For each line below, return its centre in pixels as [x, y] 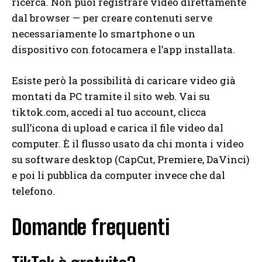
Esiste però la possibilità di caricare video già [124, 80]
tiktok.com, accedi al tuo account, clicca [109, 112]
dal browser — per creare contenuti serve [112, 18]
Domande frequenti [91, 227]
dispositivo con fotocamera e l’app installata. [123, 49]
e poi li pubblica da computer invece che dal [118, 175]
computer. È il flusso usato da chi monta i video [128, 143]
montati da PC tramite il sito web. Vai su [111, 96]
